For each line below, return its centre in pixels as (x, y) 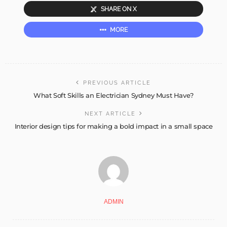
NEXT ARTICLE (110, 114)
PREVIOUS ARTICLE (117, 83)
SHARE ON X (119, 9)
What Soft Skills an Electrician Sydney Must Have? (113, 96)
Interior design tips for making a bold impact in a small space (113, 126)
